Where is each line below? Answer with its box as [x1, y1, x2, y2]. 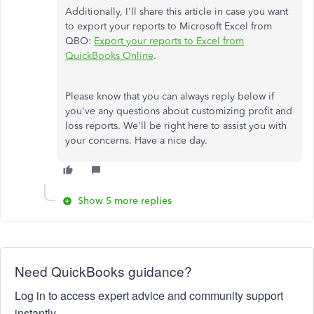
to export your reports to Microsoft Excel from [65, 20, 272, 32]
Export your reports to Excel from [94, 35, 244, 47]
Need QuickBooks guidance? [15, 261, 192, 280]
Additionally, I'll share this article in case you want [65, 6, 288, 18]
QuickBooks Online [65, 50, 153, 62]
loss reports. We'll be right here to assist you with [65, 120, 287, 132]
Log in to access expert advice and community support [15, 287, 283, 303]
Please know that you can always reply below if [65, 90, 274, 102]
